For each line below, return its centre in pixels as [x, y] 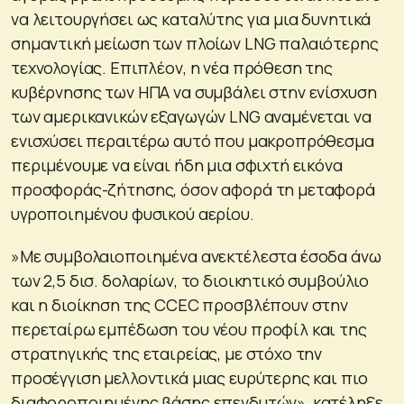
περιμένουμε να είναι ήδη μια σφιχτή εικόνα [177, 165]
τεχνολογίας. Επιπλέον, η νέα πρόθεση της [172, 67]
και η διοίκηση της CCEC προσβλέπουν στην [179, 304]
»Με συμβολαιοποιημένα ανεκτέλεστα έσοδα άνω [196, 256]
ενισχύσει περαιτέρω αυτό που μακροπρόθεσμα [193, 140]
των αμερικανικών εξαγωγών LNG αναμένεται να [191, 116]
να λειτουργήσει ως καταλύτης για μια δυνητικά [191, 18]
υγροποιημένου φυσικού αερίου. [133, 213]
